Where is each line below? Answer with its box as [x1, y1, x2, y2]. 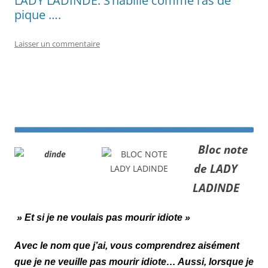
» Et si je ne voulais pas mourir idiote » [14, 212, 190, 223]
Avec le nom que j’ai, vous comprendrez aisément [14, 240, 239, 251]
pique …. [14, 7, 61, 23]
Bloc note [197, 141, 248, 157]
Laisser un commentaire [14, 38, 100, 50]
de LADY [194, 160, 237, 176]
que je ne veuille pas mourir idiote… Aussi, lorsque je [14, 256, 254, 267]
